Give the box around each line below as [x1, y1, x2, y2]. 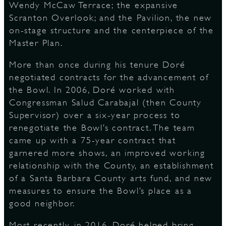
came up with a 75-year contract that [9, 135, 176, 145]
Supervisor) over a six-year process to [9, 110, 181, 120]
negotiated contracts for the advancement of [9, 72, 209, 82]
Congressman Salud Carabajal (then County [9, 97, 202, 107]
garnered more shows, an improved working [9, 148, 205, 158]
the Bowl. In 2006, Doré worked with [9, 85, 175, 95]
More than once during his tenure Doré [9, 60, 186, 70]
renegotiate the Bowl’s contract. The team [9, 123, 195, 133]
